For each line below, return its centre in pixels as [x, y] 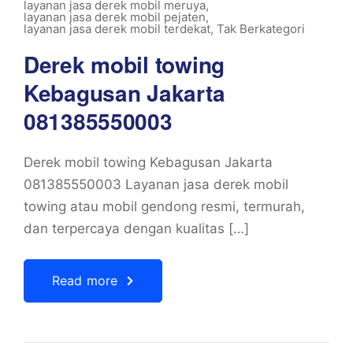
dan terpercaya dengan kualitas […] [136, 229]
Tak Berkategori [261, 29]
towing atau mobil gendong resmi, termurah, [164, 206]
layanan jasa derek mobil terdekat [117, 29]
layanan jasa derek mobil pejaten [115, 17]
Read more [85, 281]
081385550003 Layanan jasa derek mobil [156, 184]
